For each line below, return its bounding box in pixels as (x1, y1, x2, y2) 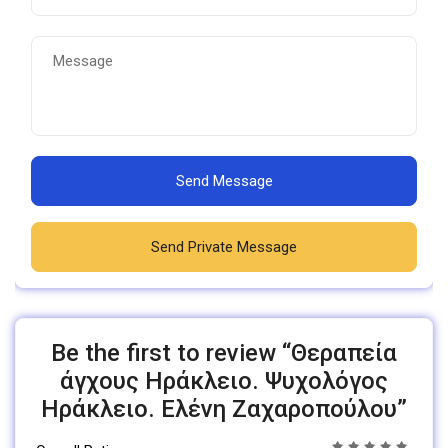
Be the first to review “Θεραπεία (51, 338, 397, 367)
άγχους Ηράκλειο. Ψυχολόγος (60, 366, 388, 395)
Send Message (175, 171, 273, 190)
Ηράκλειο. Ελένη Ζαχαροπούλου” (41, 394, 407, 423)
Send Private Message (151, 237, 297, 256)
